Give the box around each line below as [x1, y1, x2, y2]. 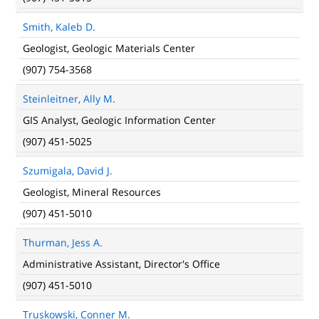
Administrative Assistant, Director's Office [23, 257, 220, 271]
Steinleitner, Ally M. [23, 92, 115, 105]
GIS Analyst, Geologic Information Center [23, 113, 216, 127]
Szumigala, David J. [23, 164, 113, 177]
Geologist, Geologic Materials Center [23, 41, 195, 55]
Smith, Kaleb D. [23, 20, 95, 33]
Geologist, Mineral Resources [23, 185, 161, 199]
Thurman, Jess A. [23, 236, 103, 249]
